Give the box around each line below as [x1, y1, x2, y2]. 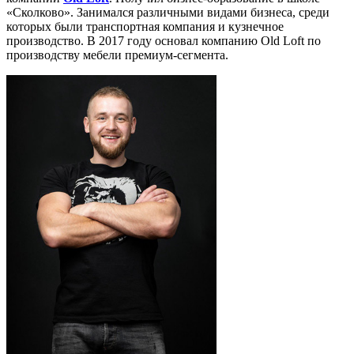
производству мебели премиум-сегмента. [6, 48, 228, 62]
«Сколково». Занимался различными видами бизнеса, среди [6, 6, 330, 19]
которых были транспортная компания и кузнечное [6, 20, 284, 33]
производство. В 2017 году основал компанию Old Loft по [6, 34, 321, 47]
